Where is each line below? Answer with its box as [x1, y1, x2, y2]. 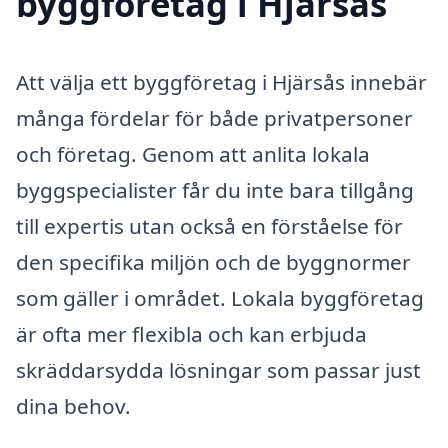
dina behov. [16, 392, 131, 421]
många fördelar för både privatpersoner [16, 104, 413, 133]
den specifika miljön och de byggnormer [16, 248, 411, 277]
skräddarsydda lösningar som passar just [16, 356, 421, 385]
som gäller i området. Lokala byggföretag [16, 284, 424, 313]
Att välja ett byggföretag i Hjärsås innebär [16, 68, 427, 97]
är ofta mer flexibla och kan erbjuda [16, 320, 367, 349]
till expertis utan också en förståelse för [16, 212, 403, 241]
